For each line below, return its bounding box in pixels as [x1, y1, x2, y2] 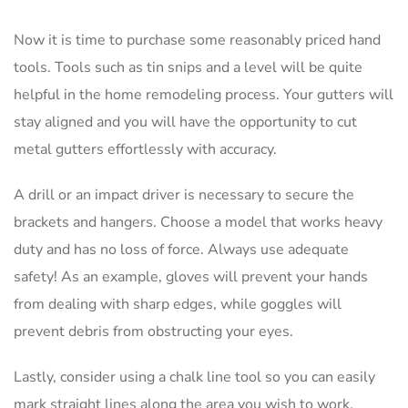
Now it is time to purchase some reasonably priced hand [14, 29, 381, 50]
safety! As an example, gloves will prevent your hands [14, 266, 368, 287]
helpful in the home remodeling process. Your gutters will [14, 84, 393, 105]
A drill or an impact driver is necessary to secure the [14, 184, 354, 205]
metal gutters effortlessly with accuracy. [14, 138, 277, 159]
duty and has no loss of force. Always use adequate [14, 239, 349, 260]
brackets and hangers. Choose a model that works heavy [14, 211, 382, 232]
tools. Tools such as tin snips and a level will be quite [14, 56, 362, 77]
